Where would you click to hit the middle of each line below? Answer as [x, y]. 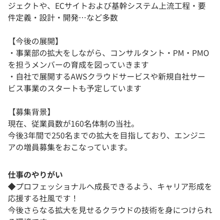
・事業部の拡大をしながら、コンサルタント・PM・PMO [109, 53]
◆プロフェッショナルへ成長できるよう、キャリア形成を [110, 186]
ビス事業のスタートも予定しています [75, 88]
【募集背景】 [31, 112]
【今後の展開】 [35, 41]
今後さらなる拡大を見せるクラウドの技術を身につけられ [110, 210]
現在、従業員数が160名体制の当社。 [73, 124]
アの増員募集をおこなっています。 [70, 147]
